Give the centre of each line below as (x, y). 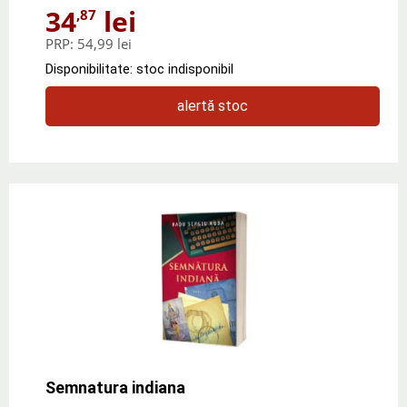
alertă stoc (213, 105)
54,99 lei (104, 43)
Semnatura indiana (115, 387)
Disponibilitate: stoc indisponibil (139, 69)
